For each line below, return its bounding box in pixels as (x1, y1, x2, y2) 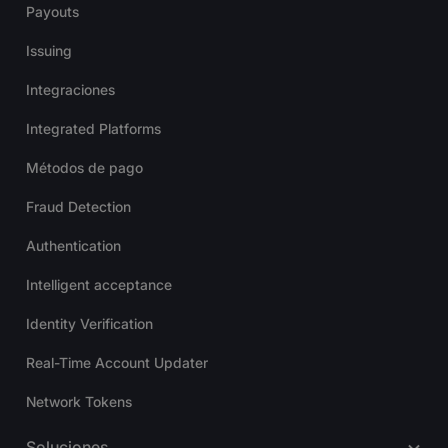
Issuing (26, 42, 72, 60)
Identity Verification (26, 315, 153, 333)
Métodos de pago (26, 159, 143, 177)
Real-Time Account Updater (26, 354, 208, 372)
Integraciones (26, 81, 115, 99)
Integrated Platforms (26, 120, 161, 138)
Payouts (26, 3, 79, 21)
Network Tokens (26, 393, 132, 411)
